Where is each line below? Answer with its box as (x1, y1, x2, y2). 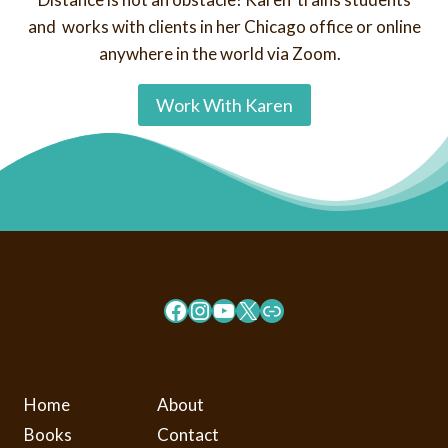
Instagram (187, 294, 296, 324)
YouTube (211, 294, 303, 324)
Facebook (163, 294, 265, 324)
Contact (157, 423, 219, 445)
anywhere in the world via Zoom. (98, 42, 350, 64)
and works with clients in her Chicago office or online (27, 15, 421, 37)
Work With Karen (155, 94, 293, 117)
